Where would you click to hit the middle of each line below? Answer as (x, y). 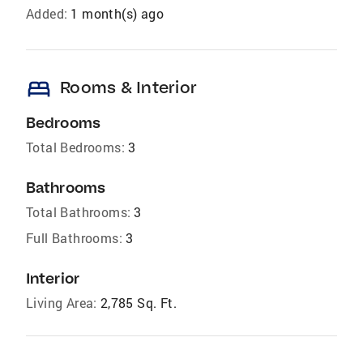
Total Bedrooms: (75, 147)
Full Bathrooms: (74, 237)
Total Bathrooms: (79, 211)
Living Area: (62, 302)
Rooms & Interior (128, 87)
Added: (47, 13)
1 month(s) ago (117, 13)
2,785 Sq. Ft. (139, 302)
